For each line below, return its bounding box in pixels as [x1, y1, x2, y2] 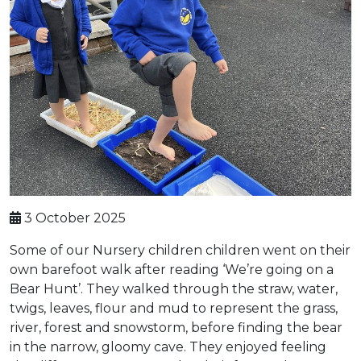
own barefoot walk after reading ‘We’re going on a [10, 261, 334, 277]
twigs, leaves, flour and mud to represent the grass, [10, 300, 338, 316]
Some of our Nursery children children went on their [10, 242, 351, 258]
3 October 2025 [21, 210, 126, 226]
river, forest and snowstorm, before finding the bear [10, 319, 342, 335]
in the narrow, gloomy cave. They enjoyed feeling [10, 338, 326, 355]
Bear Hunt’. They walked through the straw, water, [10, 280, 338, 297]
